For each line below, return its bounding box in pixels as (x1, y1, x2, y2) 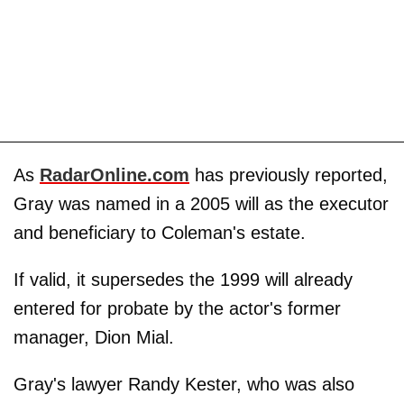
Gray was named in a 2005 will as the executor (14, 194, 389, 214)
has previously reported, (189, 165, 388, 185)
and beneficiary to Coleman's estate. (14, 223, 306, 243)
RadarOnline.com (40, 165, 189, 185)
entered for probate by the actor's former (14, 298, 341, 318)
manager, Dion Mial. (14, 327, 174, 347)
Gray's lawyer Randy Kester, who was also (14, 374, 354, 394)
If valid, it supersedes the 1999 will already (14, 270, 353, 289)
